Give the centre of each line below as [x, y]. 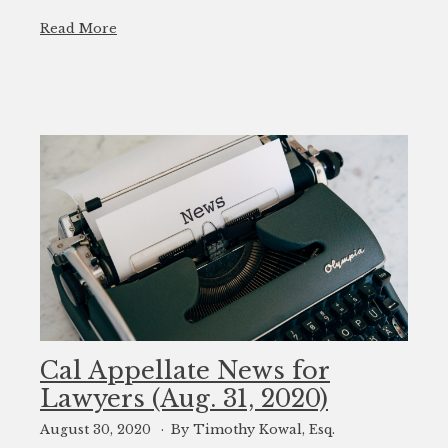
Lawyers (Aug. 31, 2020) [184, 399]
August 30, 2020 [97, 429]
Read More [78, 29]
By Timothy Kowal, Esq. [252, 429]
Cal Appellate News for [185, 371]
